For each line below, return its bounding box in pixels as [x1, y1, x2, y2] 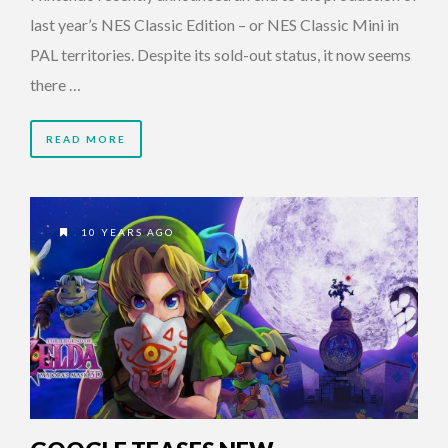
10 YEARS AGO [77, 226, 174, 239]
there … [30, 75, 81, 95]
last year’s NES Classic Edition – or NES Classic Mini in [30, 15, 399, 35]
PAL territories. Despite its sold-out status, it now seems [30, 45, 411, 65]
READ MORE [46, 133, 126, 146]
